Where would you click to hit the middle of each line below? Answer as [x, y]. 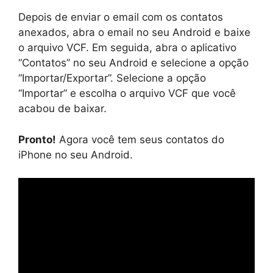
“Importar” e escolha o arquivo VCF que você [127, 93]
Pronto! [37, 139]
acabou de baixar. [62, 108]
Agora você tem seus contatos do [140, 139]
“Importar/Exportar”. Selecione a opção [112, 78]
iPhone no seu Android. [76, 154]
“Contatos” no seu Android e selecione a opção [133, 63]
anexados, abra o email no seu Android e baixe [134, 32]
